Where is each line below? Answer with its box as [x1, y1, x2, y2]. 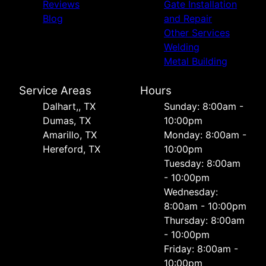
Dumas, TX [43, 114, 91, 126]
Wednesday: [164, 185, 218, 198]
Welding [164, 40, 199, 53]
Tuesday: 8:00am [164, 157, 240, 169]
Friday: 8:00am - [164, 242, 238, 255]
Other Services [164, 26, 230, 39]
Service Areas [19, 83, 91, 97]
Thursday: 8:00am [164, 214, 245, 226]
